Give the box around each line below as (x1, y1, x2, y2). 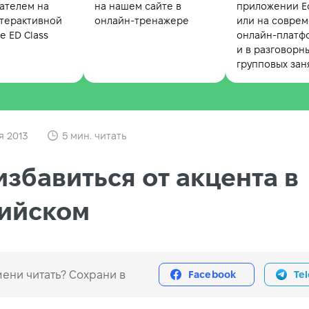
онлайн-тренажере (94, 15, 189, 27)
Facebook (188, 269, 237, 281)
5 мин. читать (62, 130, 126, 141)
